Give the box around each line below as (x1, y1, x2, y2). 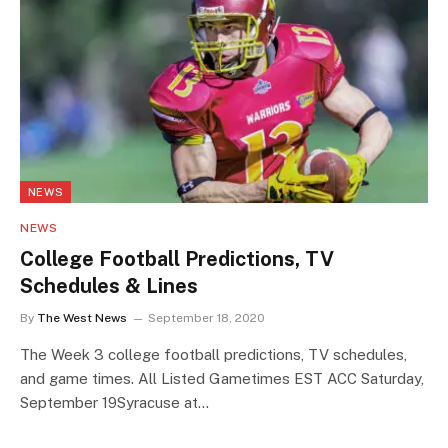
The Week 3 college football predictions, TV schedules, (20, 346, 407, 363)
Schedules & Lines (20, 274, 198, 298)
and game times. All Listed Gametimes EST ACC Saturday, (20, 370, 424, 387)
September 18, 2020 (148, 311, 265, 325)
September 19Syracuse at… (20, 394, 209, 411)
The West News (37, 311, 127, 325)
